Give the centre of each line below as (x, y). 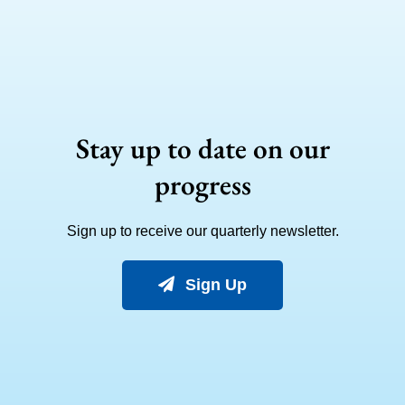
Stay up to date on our (202, 148)
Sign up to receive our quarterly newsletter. (202, 231)
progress (202, 184)
